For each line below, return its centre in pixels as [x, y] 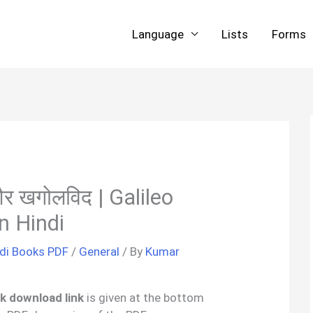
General [100, 251]
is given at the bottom [144, 297]
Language [158, 34]
